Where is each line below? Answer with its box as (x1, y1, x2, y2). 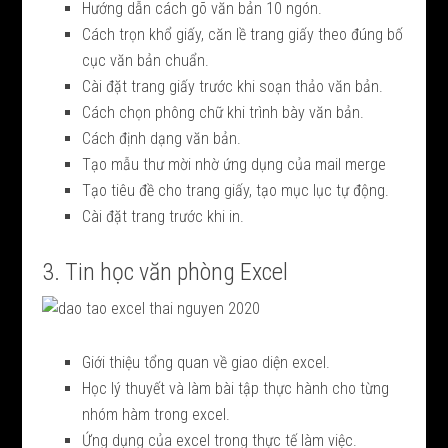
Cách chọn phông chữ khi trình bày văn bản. (82, 102, 365, 122)
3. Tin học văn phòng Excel (42, 257, 289, 286)
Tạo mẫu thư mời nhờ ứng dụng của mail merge (82, 154, 387, 174)
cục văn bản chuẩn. (82, 50, 210, 70)
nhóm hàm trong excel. (82, 404, 231, 424)
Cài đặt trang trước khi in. (82, 206, 245, 226)
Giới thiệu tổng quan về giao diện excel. (82, 352, 331, 372)
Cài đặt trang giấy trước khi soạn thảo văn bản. (82, 76, 384, 96)
